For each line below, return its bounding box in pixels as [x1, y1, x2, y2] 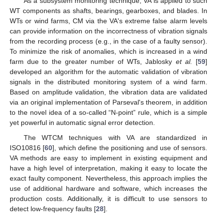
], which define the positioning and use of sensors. [52, 143, 208, 152]
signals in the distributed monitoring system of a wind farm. [10, 77, 207, 86]
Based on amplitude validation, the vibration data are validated [10, 88, 207, 96]
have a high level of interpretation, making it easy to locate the [10, 164, 207, 172]
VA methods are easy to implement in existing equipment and [10, 154, 207, 162]
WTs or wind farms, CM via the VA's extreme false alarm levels [10, 16, 207, 25]
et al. [175, 57, 192, 65]
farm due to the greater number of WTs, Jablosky [10, 57, 176, 65]
